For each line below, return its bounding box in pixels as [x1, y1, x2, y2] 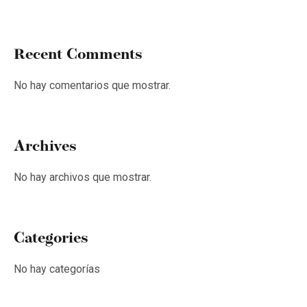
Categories [14, 228, 88, 247]
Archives [14, 136, 77, 155]
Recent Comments [14, 45, 143, 63]
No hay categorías [14, 262, 100, 276]
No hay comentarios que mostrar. [14, 79, 171, 93]
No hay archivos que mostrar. [14, 171, 151, 184]
